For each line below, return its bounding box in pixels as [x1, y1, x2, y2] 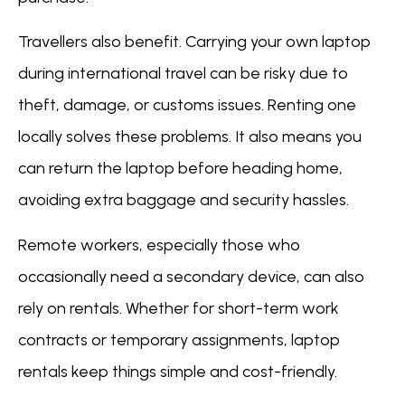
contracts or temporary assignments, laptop [18, 329, 340, 350]
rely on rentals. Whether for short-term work [18, 297, 339, 318]
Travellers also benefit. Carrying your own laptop [18, 32, 371, 52]
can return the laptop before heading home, [18, 158, 343, 179]
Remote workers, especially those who [18, 234, 300, 255]
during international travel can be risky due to [18, 63, 348, 84]
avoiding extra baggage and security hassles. [18, 190, 349, 211]
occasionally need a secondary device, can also [18, 266, 364, 287]
